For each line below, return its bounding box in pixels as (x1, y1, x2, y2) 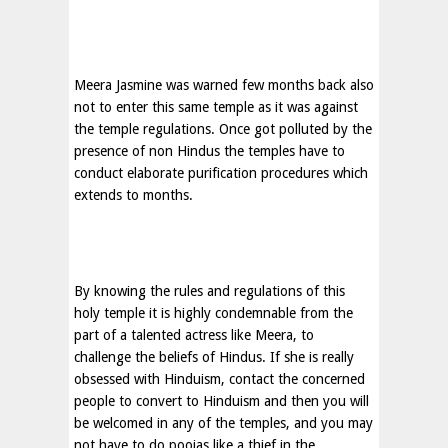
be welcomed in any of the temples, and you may (74, 415, 373, 431)
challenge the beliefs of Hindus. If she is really (74, 349, 354, 365)
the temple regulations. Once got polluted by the (74, 121, 372, 137)
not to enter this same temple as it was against (74, 99, 358, 115)
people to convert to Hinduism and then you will (74, 393, 369, 409)
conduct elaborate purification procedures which (74, 165, 368, 181)
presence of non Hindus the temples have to (74, 143, 345, 159)
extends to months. (74, 187, 193, 203)
